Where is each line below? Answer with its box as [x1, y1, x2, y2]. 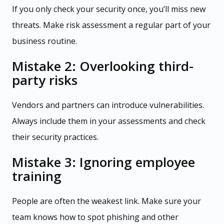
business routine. [12, 35, 77, 47]
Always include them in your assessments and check [12, 115, 205, 127]
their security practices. [12, 131, 98, 143]
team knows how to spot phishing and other [12, 211, 178, 223]
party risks [12, 71, 77, 89]
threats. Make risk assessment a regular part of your [12, 19, 210, 31]
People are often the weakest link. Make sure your [12, 195, 201, 207]
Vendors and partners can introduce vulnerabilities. [12, 99, 204, 111]
